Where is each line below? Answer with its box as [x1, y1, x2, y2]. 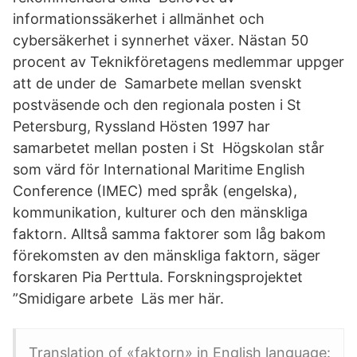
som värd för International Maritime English [13, 161, 305, 178]
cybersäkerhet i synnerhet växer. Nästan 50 [13, 32, 308, 49]
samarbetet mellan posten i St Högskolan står [13, 139, 324, 156]
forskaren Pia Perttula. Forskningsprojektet [13, 269, 303, 285]
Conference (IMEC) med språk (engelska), [13, 182, 297, 199]
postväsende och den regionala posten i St [13, 96, 301, 113]
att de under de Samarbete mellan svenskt [13, 75, 302, 92]
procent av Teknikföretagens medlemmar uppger [13, 53, 344, 70]
